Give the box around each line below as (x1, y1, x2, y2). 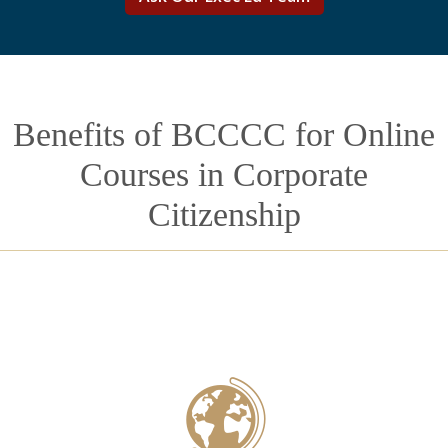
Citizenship (147, 196, 301, 233)
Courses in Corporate (80, 156, 368, 193)
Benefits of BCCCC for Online (13, 116, 435, 153)
